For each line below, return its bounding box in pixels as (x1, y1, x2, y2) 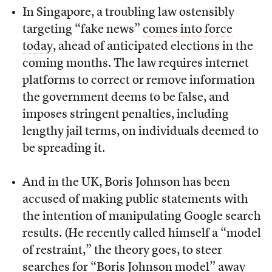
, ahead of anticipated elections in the (52, 41, 253, 53)
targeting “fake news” (22, 24, 143, 36)
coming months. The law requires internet (22, 58, 249, 70)
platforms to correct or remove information (22, 75, 255, 87)
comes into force (142, 24, 233, 36)
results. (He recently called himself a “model (22, 228, 261, 240)
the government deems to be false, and (22, 92, 229, 104)
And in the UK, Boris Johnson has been (22, 177, 230, 189)
